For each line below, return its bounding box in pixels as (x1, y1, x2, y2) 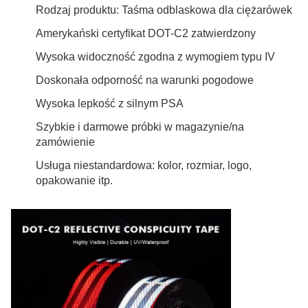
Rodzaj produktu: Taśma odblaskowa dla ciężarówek (36, 3, 292, 16)
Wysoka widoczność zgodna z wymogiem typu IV (36, 50, 275, 63)
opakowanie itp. (36, 174, 113, 186)
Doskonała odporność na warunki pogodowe (36, 74, 254, 86)
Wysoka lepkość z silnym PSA (36, 97, 184, 109)
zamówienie (36, 135, 95, 148)
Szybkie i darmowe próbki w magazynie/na (36, 120, 244, 133)
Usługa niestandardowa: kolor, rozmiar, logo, (36, 159, 252, 171)
